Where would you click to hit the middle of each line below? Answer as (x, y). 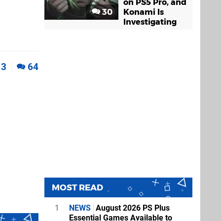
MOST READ (77, 187)
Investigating (150, 22)
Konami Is (144, 12)
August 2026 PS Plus (132, 208)
